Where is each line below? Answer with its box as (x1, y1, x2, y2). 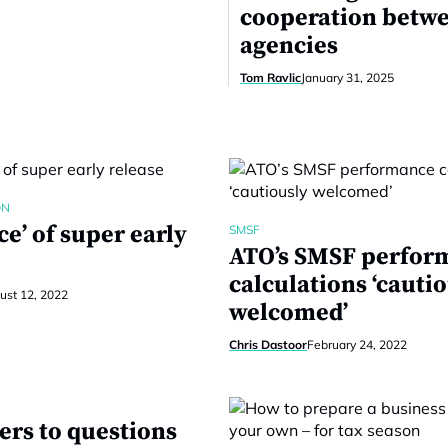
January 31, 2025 (301, 70, 394, 85)
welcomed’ (229, 298, 349, 328)
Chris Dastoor (229, 337, 308, 352)
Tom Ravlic (240, 70, 301, 85)
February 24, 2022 (307, 337, 408, 352)
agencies (240, 31, 338, 61)
